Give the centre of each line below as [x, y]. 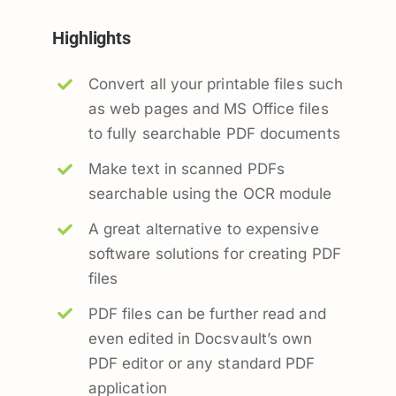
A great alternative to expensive [203, 228]
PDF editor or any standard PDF [202, 363]
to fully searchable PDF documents [214, 133]
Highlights [92, 38]
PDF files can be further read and [207, 313]
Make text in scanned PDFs [187, 168]
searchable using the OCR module [210, 193]
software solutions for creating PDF [214, 253]
